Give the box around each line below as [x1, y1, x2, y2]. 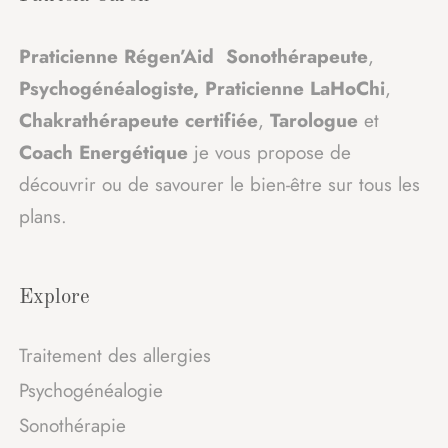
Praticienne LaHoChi [205, 74, 385, 102]
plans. [19, 202, 67, 230]
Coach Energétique [19, 138, 188, 166]
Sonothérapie [19, 411, 126, 439]
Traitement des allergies [19, 341, 211, 369]
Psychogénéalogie [19, 376, 163, 404]
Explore [19, 286, 90, 308]
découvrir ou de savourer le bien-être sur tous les [19, 170, 420, 198]
